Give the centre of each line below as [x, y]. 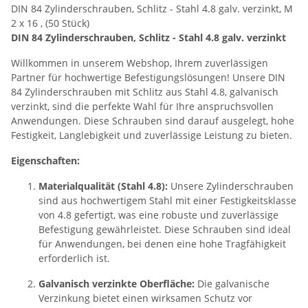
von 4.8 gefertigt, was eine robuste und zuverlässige [158, 215]
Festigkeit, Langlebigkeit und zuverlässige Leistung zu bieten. [152, 135]
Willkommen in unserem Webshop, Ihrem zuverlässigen [140, 63]
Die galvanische [232, 284]
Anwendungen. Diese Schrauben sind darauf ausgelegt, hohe [153, 121]
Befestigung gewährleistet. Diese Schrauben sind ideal [165, 230]
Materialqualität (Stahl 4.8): [103, 186]
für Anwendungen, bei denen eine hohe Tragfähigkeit [162, 244]
